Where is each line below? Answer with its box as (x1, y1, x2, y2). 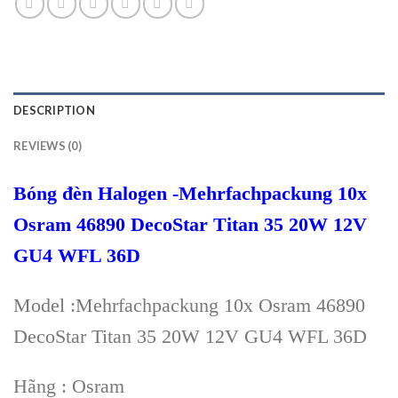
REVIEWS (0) (13, 139, 82, 154)
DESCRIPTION (13, 103, 95, 118)
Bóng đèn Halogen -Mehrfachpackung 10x (13, 182, 367, 205)
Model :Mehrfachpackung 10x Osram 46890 (13, 294, 365, 317)
